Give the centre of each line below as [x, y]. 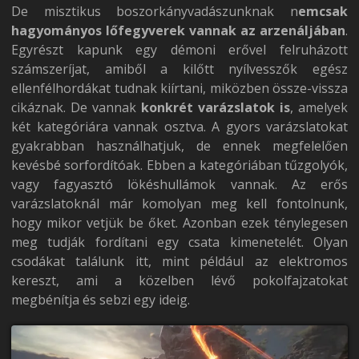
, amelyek [319, 108]
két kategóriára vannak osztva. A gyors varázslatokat [179, 127]
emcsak [323, 12]
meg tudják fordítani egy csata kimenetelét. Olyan [179, 242]
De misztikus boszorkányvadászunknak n [155, 12]
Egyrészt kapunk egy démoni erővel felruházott [179, 50]
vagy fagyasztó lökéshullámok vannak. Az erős [179, 185]
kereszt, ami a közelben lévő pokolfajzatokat [179, 281]
